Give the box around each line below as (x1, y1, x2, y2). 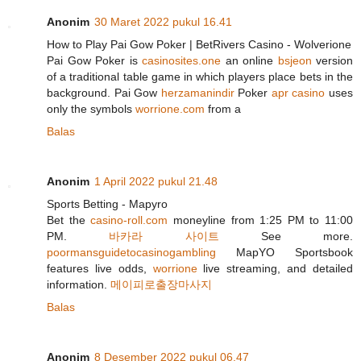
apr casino (271, 86, 326, 100)
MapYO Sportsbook (216, 246, 353, 259)
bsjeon (277, 54, 312, 68)
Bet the (47, 214, 91, 227)
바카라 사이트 (109, 230, 219, 243)
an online (221, 54, 278, 68)
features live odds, (47, 262, 153, 276)
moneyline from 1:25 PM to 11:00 (168, 214, 353, 227)
